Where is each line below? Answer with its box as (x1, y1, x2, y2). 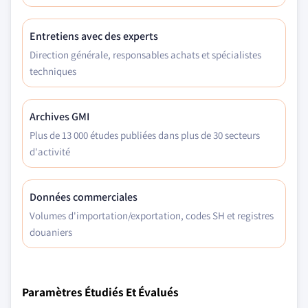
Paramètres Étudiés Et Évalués (22, 284, 179, 300)
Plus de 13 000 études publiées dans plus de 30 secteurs (30, 129, 260, 142)
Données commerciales (30, 190, 137, 204)
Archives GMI (30, 109, 89, 124)
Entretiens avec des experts (30, 29, 158, 43)
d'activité (30, 145, 70, 158)
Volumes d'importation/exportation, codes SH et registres (30, 209, 274, 222)
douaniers (30, 225, 72, 239)
